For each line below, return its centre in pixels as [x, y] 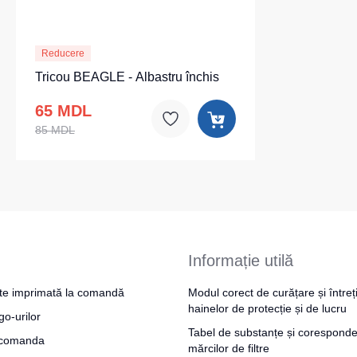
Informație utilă [241, 261]
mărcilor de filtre [229, 348]
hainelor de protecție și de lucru [267, 308]
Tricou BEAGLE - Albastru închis [127, 77]
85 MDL [55, 130]
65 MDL [63, 111]
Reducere [63, 53]
